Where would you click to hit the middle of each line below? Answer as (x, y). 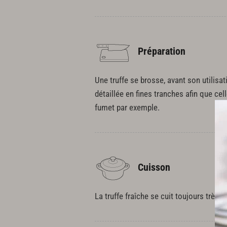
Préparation (162, 51)
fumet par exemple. (127, 107)
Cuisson (154, 167)
